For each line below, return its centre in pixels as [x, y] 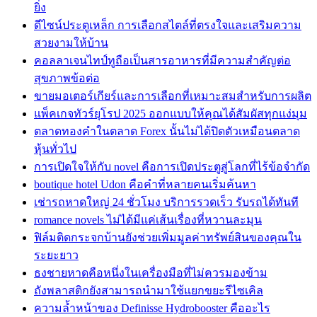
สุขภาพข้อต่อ [67, 78]
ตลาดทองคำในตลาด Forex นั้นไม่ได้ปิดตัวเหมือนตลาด [167, 131]
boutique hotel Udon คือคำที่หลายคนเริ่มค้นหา [145, 184]
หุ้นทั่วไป [55, 149]
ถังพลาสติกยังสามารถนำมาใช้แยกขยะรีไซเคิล [149, 290]
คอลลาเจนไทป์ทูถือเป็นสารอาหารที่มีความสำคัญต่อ [162, 60]
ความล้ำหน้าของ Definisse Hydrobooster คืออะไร [152, 308]
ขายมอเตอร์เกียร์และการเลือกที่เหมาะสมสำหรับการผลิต [173, 96]
